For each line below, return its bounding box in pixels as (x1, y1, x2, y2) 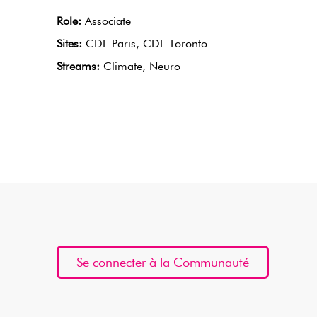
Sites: (57, 39, 82, 50)
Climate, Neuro (100, 62, 180, 73)
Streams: (57, 62, 100, 73)
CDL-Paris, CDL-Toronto (82, 39, 207, 50)
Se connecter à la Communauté (76, 257, 250, 270)
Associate (81, 16, 131, 28)
